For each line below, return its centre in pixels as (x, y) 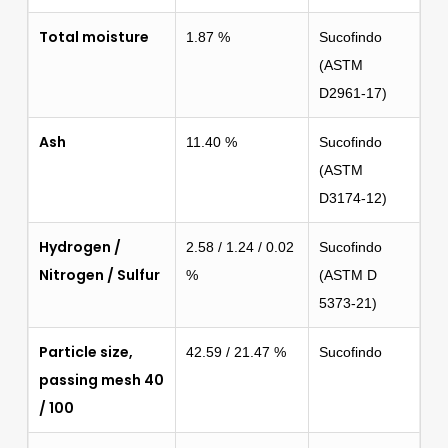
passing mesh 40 (101, 379)
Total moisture (93, 36)
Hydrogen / (79, 246)
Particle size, (85, 351)
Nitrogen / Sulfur (99, 274)
